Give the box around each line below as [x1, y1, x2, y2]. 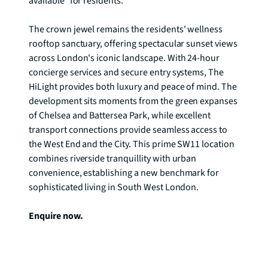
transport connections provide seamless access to [29, 123, 228, 136]
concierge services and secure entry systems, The [29, 66, 224, 79]
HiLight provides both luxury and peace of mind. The [29, 80, 237, 93]
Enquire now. [29, 209, 83, 223]
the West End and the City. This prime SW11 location [29, 138, 234, 151]
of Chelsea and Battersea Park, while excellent [29, 109, 211, 122]
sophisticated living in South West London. [29, 181, 199, 194]
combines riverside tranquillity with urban [29, 152, 197, 165]
